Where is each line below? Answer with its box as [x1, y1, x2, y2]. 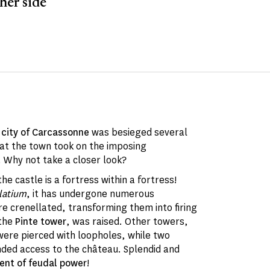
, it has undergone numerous [27, 187, 155, 200]
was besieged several [89, 126, 188, 139]
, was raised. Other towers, [66, 215, 189, 228]
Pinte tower [15, 215, 67, 228]
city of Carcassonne [1, 126, 90, 139]
